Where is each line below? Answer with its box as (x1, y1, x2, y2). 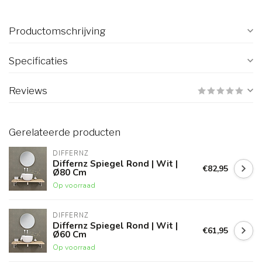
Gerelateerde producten (9, 126, 120, 139)
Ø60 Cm (53, 228, 87, 241)
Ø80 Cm (53, 166, 87, 179)
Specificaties (9, 55, 68, 67)
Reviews (9, 85, 47, 97)
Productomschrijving (9, 25, 105, 37)
